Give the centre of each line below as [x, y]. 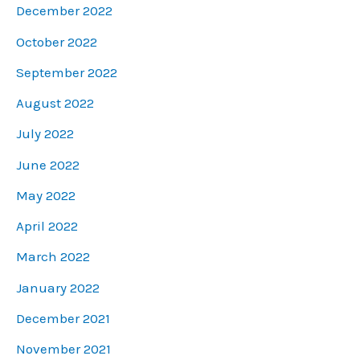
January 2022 [58, 287]
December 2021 [63, 318]
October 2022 [57, 41]
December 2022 [64, 11]
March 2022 [53, 257]
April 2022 [47, 226]
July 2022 [45, 134]
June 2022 [48, 164]
